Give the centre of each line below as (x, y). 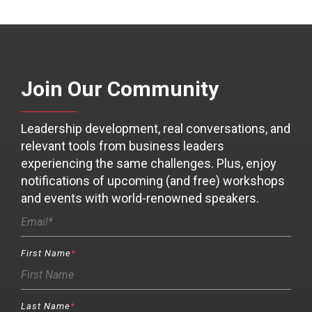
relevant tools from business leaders (123, 146)
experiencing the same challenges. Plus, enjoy (149, 164)
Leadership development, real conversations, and (156, 129)
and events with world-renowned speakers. (140, 198)
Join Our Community (120, 89)
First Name (46, 253)
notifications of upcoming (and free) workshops (153, 181)
